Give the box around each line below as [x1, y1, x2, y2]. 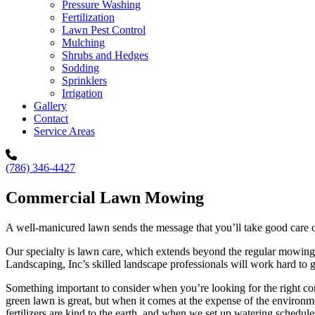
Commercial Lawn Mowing [6, 188, 204, 207]
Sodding [62, 61, 99, 74]
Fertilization [62, 11, 115, 23]
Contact [34, 112, 68, 124]
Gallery [34, 99, 67, 112]
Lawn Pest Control [62, 23, 146, 36]
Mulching [62, 36, 105, 49]
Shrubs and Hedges [62, 49, 148, 61]
